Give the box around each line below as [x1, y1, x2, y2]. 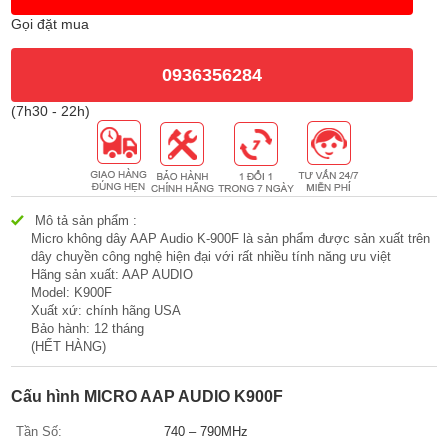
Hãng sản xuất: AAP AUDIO [31, 267, 194, 282]
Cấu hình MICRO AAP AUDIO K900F [11, 388, 284, 405]
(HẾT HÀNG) [31, 339, 107, 354]
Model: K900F [31, 285, 113, 300]
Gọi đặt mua [11, 16, 90, 32]
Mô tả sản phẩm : [31, 213, 138, 228]
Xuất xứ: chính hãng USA [31, 303, 182, 318]
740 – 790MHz [164, 424, 249, 439]
